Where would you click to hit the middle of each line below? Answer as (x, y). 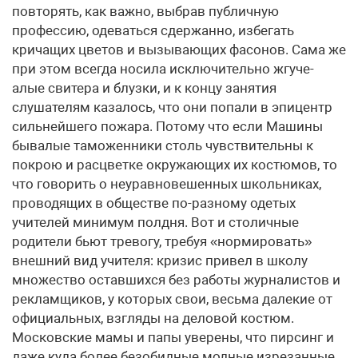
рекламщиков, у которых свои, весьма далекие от (172, 299)
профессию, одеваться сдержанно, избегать (153, 30)
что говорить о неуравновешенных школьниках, (167, 184)
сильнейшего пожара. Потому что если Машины (167, 126)
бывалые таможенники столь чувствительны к (163, 145)
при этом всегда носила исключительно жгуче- (163, 69)
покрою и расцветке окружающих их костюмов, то (175, 165)
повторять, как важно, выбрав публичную (145, 11)
